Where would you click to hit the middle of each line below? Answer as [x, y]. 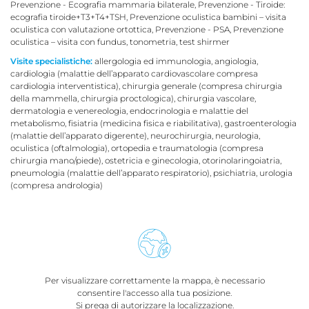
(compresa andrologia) [57, 185]
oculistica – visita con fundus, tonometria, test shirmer [120, 41]
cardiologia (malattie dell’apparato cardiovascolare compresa [134, 73]
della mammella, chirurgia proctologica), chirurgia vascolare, [133, 98]
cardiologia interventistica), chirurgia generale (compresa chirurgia [146, 86]
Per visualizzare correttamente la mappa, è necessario [154, 280]
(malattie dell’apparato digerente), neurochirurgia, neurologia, [135, 135]
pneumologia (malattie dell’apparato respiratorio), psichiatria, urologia [151, 172]
